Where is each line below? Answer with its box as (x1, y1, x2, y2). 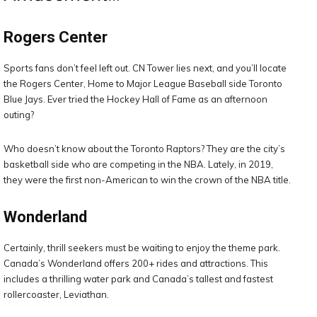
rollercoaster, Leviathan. (4, 288, 109, 300)
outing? (4, 108, 34, 120)
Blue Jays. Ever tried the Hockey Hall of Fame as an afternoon (4, 93, 267, 105)
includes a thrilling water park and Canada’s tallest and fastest (4, 272, 273, 284)
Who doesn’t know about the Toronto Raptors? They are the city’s (4, 142, 285, 154)
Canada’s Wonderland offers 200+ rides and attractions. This (4, 257, 268, 269)
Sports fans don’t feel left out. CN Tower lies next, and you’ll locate (4, 62, 287, 74)
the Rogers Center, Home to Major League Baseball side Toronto (4, 77, 282, 89)
